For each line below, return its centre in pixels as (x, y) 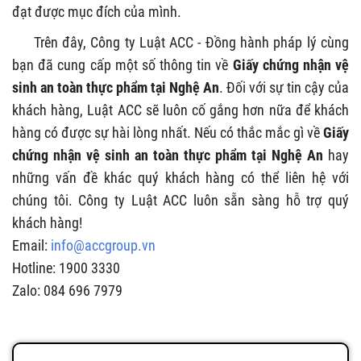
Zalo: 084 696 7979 (67, 290)
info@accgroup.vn (103, 245)
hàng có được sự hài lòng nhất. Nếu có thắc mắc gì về (168, 132)
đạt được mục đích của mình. (97, 11)
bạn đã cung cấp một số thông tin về (122, 64)
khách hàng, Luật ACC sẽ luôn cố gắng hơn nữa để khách (180, 110)
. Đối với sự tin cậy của (284, 87)
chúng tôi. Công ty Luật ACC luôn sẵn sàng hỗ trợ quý (180, 200)
